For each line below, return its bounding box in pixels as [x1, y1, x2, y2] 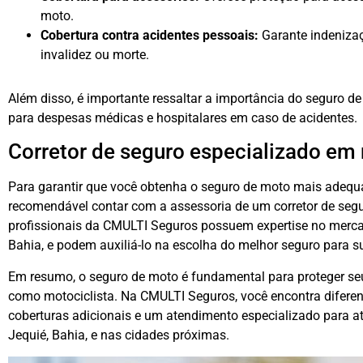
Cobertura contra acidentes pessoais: [41, 28, 258, 44]
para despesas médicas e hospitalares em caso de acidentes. [8, 110, 357, 126]
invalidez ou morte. [41, 47, 149, 63]
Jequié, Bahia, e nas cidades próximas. [8, 327, 229, 343]
